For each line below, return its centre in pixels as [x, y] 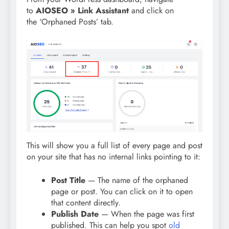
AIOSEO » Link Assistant [82, 11]
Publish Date [75, 214]
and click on [151, 11]
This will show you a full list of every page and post [114, 146]
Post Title [68, 180]
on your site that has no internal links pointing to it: [113, 157]
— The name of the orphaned [137, 180]
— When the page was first [146, 214]
